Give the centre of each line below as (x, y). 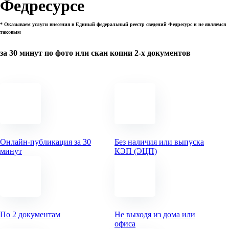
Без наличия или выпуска (159, 142)
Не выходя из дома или (155, 214)
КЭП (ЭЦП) (136, 151)
